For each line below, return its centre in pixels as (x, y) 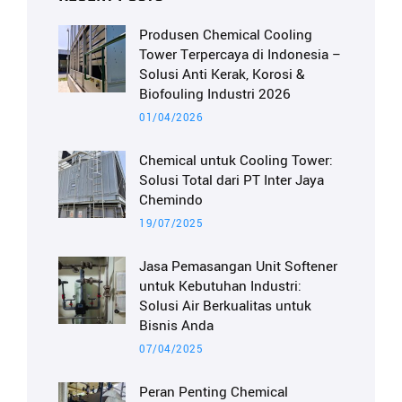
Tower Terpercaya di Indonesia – (240, 54)
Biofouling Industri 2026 (215, 94)
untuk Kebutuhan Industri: (220, 286)
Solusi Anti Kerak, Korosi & (222, 74)
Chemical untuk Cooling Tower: (236, 160)
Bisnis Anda (176, 325)
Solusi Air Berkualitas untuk (225, 306)
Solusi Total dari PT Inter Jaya (232, 180)
